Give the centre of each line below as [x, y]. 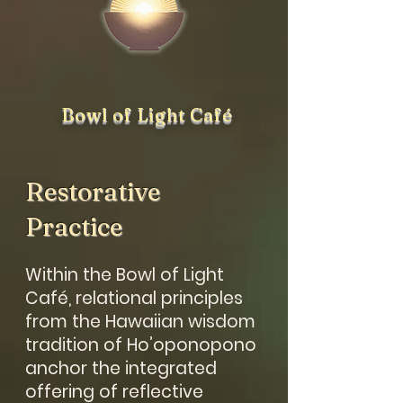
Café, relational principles [134, 298]
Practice [76, 227]
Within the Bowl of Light [125, 275]
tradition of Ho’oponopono [141, 345]
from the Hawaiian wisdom [140, 322]
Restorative [93, 192]
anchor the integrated [121, 368]
